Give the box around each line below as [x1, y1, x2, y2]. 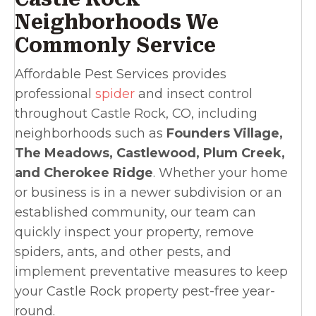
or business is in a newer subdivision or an [15, 185, 282, 201]
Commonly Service [15, 34, 216, 58]
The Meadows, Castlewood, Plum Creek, [15, 145, 285, 162]
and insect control [138, 86, 253, 102]
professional [15, 86, 95, 102]
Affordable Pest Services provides [15, 66, 226, 83]
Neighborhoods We [15, 11, 219, 35]
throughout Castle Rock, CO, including [15, 106, 257, 122]
